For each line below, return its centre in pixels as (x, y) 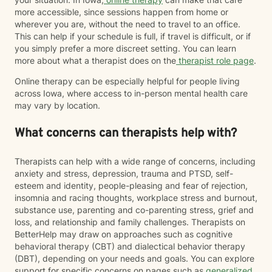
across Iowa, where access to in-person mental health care (131, 93)
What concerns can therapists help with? (126, 134)
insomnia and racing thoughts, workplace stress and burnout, (136, 198)
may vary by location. (57, 105)
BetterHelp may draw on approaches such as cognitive (124, 234)
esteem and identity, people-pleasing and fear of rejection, (131, 185)
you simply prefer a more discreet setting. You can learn (125, 48)
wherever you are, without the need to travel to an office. (127, 24)
